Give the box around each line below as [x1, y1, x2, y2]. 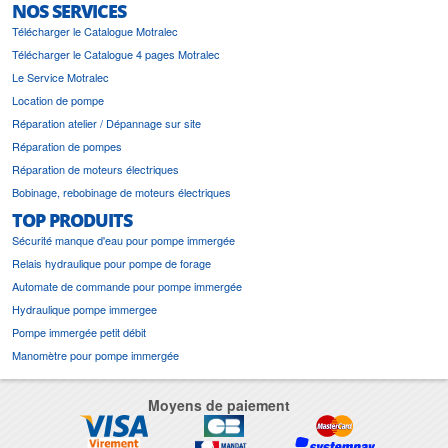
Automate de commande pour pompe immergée [12, 278, 242, 295]
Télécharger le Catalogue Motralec [12, 23, 178, 40]
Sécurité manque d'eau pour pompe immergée [12, 232, 235, 249]
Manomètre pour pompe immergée [12, 347, 179, 364]
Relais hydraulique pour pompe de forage [12, 255, 211, 272]
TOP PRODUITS [12, 207, 132, 234]
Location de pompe [12, 92, 104, 109]
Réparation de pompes [12, 138, 122, 155]
